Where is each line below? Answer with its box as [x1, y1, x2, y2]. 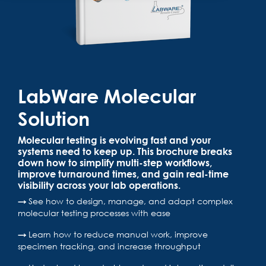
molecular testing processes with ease [18, 207, 170, 218]
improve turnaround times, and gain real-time [18, 168, 229, 179]
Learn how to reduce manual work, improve [28, 229, 208, 240]
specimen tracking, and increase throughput [18, 240, 201, 252]
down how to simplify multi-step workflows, [18, 157, 212, 168]
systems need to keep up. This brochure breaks [18, 145, 232, 157]
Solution [18, 107, 90, 129]
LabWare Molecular [18, 84, 196, 107]
